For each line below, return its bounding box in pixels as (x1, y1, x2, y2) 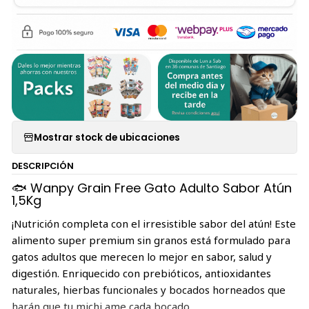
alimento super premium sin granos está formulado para (11, 232, 290, 247)
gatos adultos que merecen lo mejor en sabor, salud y (11, 249, 272, 263)
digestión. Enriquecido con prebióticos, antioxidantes (11, 266, 271, 280)
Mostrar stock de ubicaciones (33, 130, 180, 144)
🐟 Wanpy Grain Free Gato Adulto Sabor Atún (11, 179, 292, 197)
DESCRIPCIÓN (11, 159, 74, 172)
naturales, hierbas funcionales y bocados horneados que (11, 282, 286, 297)
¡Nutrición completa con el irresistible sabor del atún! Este (11, 216, 296, 230)
